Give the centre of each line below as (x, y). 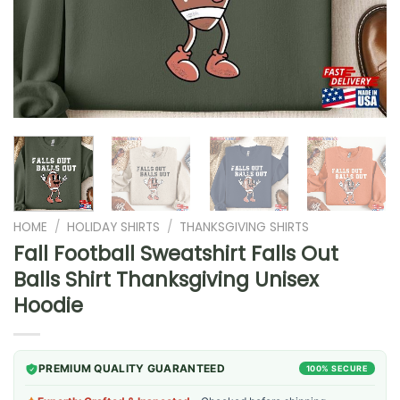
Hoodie (48, 305)
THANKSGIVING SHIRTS (245, 227)
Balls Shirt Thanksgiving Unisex (166, 279)
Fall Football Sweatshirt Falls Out (176, 253)
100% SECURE (337, 368)
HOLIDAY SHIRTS (114, 227)
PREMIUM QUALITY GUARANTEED (132, 368)
